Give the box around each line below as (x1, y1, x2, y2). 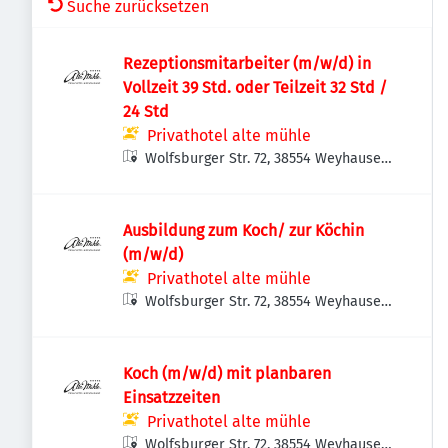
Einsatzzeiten (123, 388, 220, 407)
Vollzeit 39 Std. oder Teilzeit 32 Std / (123, 78, 387, 97)
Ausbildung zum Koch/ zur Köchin (123, 221, 364, 240)
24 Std (123, 102, 169, 121)
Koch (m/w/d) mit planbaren (123, 364, 331, 383)
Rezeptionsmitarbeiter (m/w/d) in (123, 54, 371, 73)
